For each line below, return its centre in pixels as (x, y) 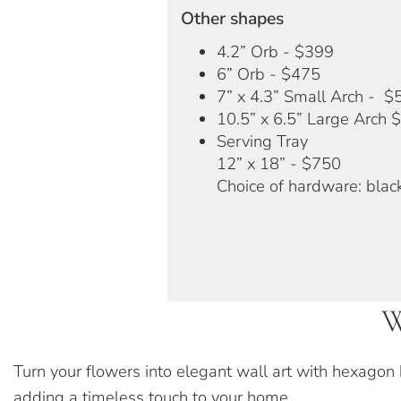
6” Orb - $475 (269, 73)
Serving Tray (262, 141)
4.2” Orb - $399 (275, 51)
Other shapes (232, 18)
